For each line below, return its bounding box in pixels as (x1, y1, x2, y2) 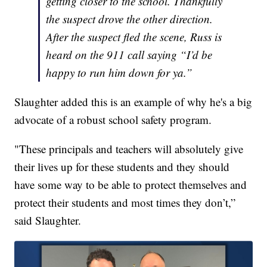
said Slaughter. (14, 212, 82, 228)
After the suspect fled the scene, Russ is (46, 29, 222, 44)
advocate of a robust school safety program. (14, 111, 212, 127)
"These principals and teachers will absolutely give (14, 141, 244, 156)
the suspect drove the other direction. (46, 11, 213, 26)
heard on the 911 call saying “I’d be (46, 46, 213, 62)
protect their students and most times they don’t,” (14, 194, 236, 210)
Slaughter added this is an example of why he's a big (14, 94, 253, 109)
